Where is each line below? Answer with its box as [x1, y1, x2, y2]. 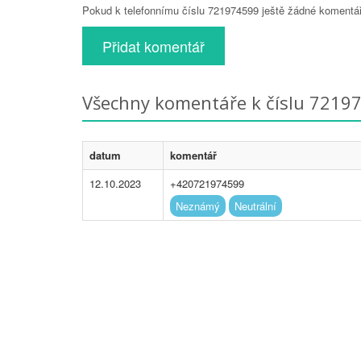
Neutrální [234, 197, 276, 214]
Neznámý [176, 197, 220, 214]
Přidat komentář [102, 35, 205, 56]
